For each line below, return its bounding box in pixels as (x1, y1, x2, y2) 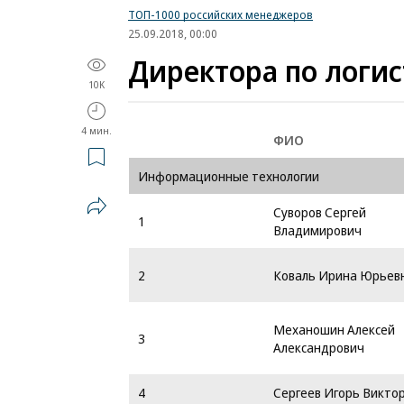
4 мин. (81, 124, 112, 137)
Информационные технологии (138, 167, 319, 185)
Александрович (273, 338, 364, 356)
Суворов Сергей (273, 203, 366, 221)
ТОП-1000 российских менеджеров (128, 6, 313, 23)
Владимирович (273, 221, 362, 239)
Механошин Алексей (273, 320, 395, 338)
